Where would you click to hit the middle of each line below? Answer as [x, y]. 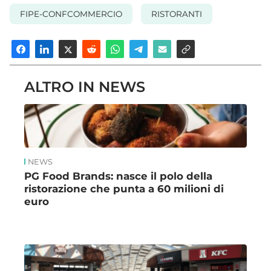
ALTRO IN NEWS [85, 87]
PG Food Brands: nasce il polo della [118, 176]
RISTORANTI [176, 14]
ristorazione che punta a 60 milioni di [124, 189]
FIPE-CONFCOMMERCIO [71, 14]
